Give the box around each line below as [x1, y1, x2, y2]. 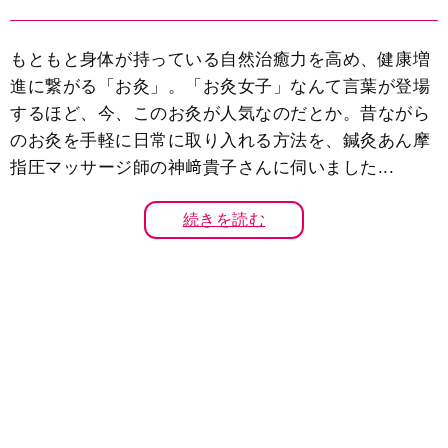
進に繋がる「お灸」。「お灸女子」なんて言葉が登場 [10, 76, 430, 96]
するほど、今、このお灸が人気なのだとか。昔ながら [10, 103, 430, 123]
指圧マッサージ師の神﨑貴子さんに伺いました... [10, 157, 394, 177]
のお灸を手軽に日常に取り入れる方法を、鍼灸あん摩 [10, 130, 430, 150]
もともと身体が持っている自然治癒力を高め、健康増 [10, 49, 430, 69]
